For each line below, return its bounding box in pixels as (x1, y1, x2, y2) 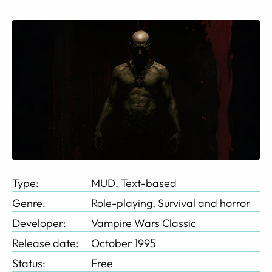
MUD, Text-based (91, 175, 177, 190)
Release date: (12, 236, 81, 250)
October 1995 (91, 236, 156, 250)
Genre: (12, 195, 48, 210)
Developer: (12, 216, 69, 230)
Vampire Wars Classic (91, 216, 196, 230)
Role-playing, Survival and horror (91, 195, 250, 210)
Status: (12, 256, 48, 270)
